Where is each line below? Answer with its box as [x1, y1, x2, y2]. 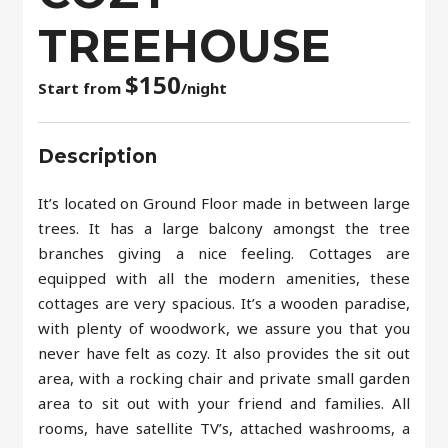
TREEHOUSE [38, 18, 332, 74]
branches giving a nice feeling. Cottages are [38, 243, 410, 264]
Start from [38, 78, 126, 99]
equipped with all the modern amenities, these [38, 268, 410, 289]
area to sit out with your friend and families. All [38, 393, 410, 414]
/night [181, 78, 228, 99]
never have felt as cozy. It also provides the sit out [38, 343, 410, 364]
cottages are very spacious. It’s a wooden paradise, [38, 293, 410, 314]
